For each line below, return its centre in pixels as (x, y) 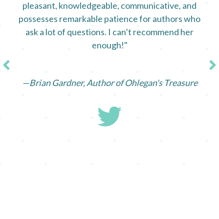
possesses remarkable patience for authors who (109, 18)
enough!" (109, 45)
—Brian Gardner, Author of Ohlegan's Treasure (109, 82)
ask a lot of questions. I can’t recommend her (109, 32)
